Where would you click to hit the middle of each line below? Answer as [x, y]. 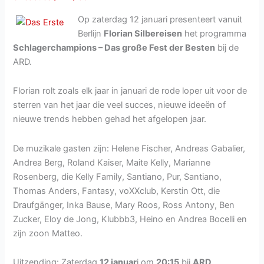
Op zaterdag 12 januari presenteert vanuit [160, 19]
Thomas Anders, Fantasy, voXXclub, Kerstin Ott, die [117, 191]
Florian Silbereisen [143, 33]
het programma [214, 33]
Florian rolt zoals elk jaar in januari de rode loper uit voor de [130, 91]
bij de [227, 47]
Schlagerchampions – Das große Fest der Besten [114, 47]
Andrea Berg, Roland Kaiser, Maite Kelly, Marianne [112, 162]
